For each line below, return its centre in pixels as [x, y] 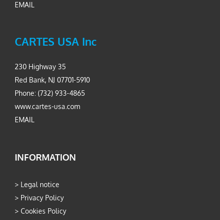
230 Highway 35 [40, 67]
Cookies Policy [43, 211]
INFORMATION [45, 157]
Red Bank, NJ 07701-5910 [52, 80]
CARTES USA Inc [56, 41]
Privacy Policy [42, 198]
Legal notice [40, 185]
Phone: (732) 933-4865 [50, 93]
